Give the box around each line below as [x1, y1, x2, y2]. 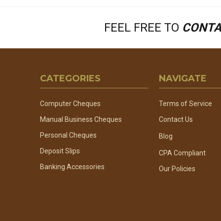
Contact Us [158, 115, 193, 124]
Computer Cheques [40, 100, 101, 108]
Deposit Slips [40, 147, 80, 155]
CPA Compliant [158, 149, 206, 157]
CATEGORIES [40, 73, 101, 84]
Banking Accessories [40, 163, 105, 171]
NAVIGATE [158, 73, 207, 84]
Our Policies [158, 165, 195, 173]
